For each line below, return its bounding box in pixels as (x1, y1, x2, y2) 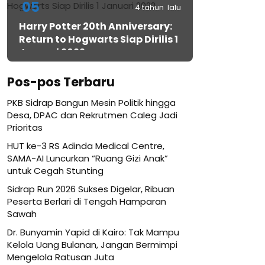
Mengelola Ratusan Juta (7, 251, 114, 263)
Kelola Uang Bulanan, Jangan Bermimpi (7, 238, 177, 251)
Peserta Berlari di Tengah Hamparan (7, 195, 166, 208)
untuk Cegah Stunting (7, 164, 104, 177)
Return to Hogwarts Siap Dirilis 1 (19, 33, 178, 46)
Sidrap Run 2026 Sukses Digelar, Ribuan (7, 183, 174, 195)
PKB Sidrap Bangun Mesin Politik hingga (7, 96, 176, 109)
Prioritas (7, 121, 43, 134)
